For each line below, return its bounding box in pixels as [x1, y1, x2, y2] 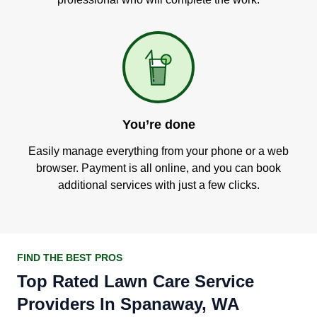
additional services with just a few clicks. [57, 179, 260, 191]
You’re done [122, 117, 195, 132]
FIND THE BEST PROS [17, 252, 122, 263]
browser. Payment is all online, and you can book [36, 162, 281, 174]
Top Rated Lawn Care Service [17, 272, 254, 291]
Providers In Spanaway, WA [17, 294, 239, 313]
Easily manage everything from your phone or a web [28, 145, 289, 157]
